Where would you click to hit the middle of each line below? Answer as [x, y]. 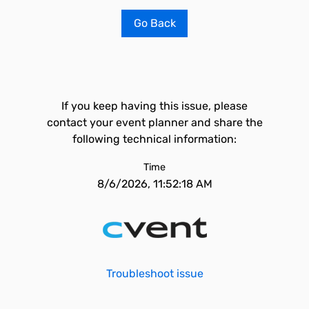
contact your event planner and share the [154, 122]
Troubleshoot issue [154, 273]
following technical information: [154, 139]
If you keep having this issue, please [154, 106]
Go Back [154, 23]
